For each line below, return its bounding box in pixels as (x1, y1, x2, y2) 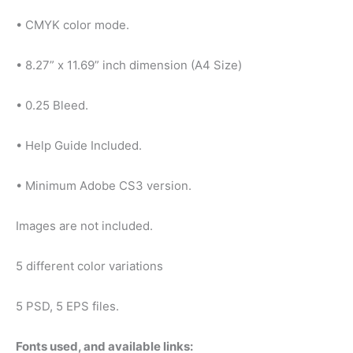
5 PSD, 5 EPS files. (16, 298, 119, 314)
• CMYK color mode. (16, 17, 129, 32)
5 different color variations (16, 258, 163, 273)
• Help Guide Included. (16, 137, 142, 153)
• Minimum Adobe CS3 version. (16, 177, 191, 193)
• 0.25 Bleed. (16, 97, 88, 113)
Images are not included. (16, 217, 153, 233)
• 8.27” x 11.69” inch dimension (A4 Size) (16, 57, 242, 72)
